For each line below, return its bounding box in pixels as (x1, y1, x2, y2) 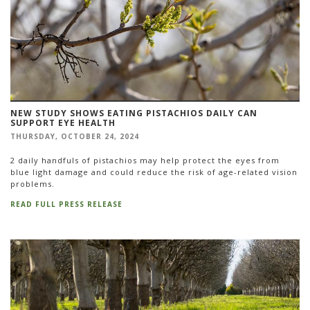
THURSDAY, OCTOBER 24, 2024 (10, 131, 139, 142)
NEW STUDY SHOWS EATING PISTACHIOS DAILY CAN (10, 107, 257, 120)
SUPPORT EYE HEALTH (10, 117, 116, 129)
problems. (10, 178, 55, 189)
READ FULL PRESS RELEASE (10, 199, 122, 210)
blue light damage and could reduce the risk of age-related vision (10, 166, 298, 177)
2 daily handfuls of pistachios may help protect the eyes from (10, 154, 280, 165)
